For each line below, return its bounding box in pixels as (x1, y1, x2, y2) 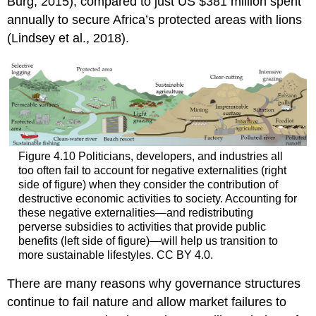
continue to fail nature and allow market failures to (7, 295, 287, 310)
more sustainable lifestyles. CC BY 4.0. (18, 248, 213, 261)
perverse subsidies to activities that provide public (18, 220, 266, 233)
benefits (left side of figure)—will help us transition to (18, 234, 278, 247)
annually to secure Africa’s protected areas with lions (7, 13, 303, 28)
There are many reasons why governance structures (7, 276, 301, 291)
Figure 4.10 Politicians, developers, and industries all (18, 150, 283, 162)
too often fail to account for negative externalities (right (18, 164, 286, 176)
